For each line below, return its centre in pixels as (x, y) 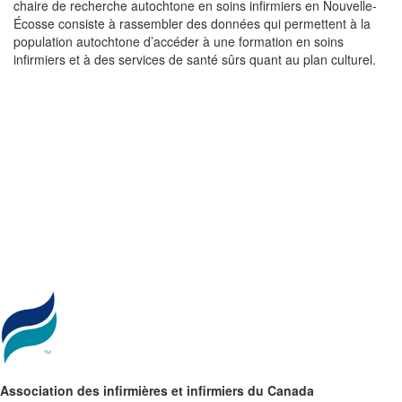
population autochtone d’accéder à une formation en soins (179, 42)
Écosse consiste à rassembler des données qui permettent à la (192, 24)
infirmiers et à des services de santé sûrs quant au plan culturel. (195, 60)
